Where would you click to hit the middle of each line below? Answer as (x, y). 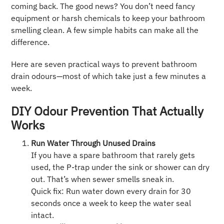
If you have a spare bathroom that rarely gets (113, 155)
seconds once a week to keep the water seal (111, 203)
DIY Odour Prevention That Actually (107, 111)
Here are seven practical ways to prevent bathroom (104, 64)
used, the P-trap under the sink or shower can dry (120, 167)
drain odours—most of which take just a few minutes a (109, 76)
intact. (43, 215)
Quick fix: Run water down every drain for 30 (111, 191)
